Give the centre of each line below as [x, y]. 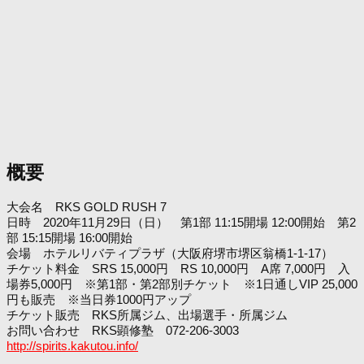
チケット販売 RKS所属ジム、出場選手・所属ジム [147, 315]
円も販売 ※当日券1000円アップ [99, 300]
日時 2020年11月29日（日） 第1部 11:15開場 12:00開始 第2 [181, 223]
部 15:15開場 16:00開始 [69, 238]
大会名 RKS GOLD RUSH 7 [87, 207]
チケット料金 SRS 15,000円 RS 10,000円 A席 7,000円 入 [178, 269]
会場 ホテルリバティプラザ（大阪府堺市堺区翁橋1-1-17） [170, 253]
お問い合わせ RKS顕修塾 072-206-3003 [129, 331]
